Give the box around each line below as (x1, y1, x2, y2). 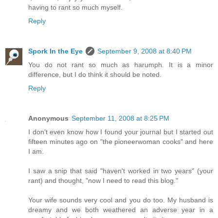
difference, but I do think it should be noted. (28, 71, 162, 79)
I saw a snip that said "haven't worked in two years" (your (28, 167, 213, 175)
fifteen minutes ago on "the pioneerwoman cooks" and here (28, 138, 213, 146)
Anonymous (28, 114, 69, 123)
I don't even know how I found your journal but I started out (28, 128, 213, 136)
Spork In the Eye (28, 47, 83, 55)
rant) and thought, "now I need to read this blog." (28, 177, 178, 185)
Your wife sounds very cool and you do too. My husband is (28, 196, 213, 204)
